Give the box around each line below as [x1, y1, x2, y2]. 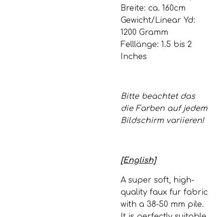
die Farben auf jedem [121, 104, 207, 113]
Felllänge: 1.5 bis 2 [121, 40, 192, 49]
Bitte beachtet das [121, 92, 195, 101]
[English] [121, 156, 156, 165]
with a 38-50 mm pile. [121, 200, 204, 209]
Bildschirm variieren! [121, 116, 204, 125]
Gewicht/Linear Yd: [121, 16, 195, 25]
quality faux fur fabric [121, 188, 208, 197]
